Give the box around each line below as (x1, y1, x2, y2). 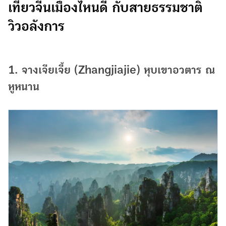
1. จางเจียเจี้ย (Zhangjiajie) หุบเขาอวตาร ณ (8, 64, 215, 76)
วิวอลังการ (8, 18, 69, 34)
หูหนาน (8, 80, 39, 93)
